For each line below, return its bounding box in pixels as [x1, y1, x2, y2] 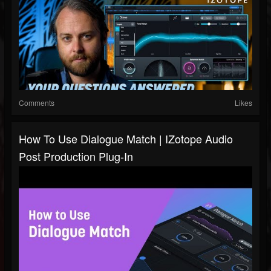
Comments [19, 97, 54, 108]
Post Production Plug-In [19, 148, 133, 165]
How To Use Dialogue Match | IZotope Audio [19, 131, 233, 147]
